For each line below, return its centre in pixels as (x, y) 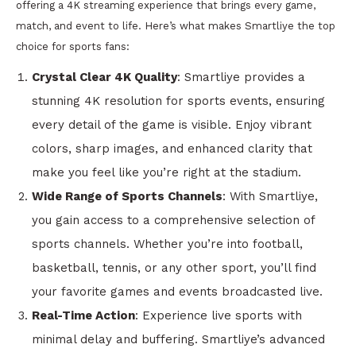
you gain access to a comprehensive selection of (173, 220)
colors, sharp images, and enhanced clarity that (172, 149)
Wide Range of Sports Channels (127, 196)
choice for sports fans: (73, 46)
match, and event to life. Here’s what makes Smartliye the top (176, 26)
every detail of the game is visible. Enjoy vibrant (172, 125)
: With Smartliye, (270, 196)
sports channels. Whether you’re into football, (167, 244)
